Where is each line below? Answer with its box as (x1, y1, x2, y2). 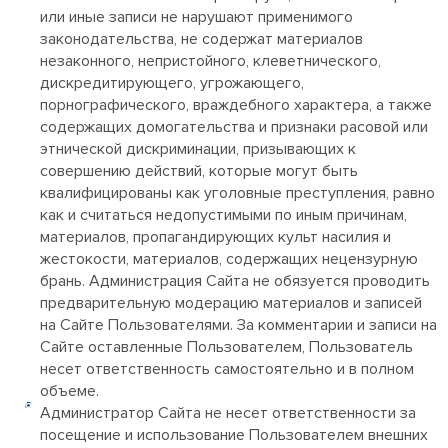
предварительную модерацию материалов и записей (40, 293, 422, 313)
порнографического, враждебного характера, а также (40, 95, 432, 115)
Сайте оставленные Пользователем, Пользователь (40, 337, 413, 357)
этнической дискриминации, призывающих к (40, 139, 356, 159)
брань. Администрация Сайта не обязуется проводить (40, 271, 430, 291)
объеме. (40, 381, 99, 401)
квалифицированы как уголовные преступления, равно (40, 183, 435, 203)
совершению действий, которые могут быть (40, 161, 358, 181)
